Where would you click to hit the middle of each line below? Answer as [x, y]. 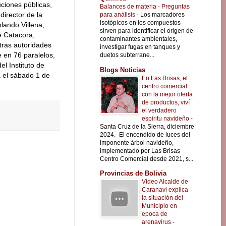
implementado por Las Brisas [140, 151]
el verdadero [159, 110]
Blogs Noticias [123, 70]
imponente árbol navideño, [137, 143]
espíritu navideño [166, 118]
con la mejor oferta [167, 94]
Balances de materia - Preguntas [145, 7]
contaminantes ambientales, [138, 39]
